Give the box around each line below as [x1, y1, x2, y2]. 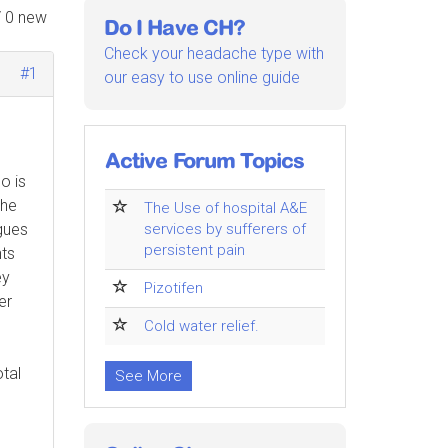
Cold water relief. [143, 317, 259, 336]
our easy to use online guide [103, 68, 300, 88]
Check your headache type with [103, 44, 324, 64]
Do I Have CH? [103, 15, 246, 40]
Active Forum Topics [104, 148, 305, 173]
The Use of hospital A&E [143, 199, 307, 218]
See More [114, 367, 182, 386]
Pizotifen [143, 279, 203, 298]
